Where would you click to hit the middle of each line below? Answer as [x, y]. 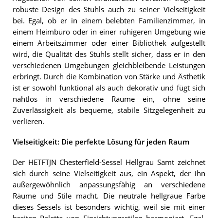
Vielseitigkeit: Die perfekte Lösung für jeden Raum [101, 142]
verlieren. [28, 121]
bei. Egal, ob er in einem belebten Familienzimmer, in [109, 20]
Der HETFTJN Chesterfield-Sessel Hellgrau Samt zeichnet [109, 163]
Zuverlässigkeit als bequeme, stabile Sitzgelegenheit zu [109, 110]
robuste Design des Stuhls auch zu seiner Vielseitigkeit [109, 9]
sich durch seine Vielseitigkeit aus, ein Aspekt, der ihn [109, 174]
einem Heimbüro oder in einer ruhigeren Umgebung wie [109, 32]
